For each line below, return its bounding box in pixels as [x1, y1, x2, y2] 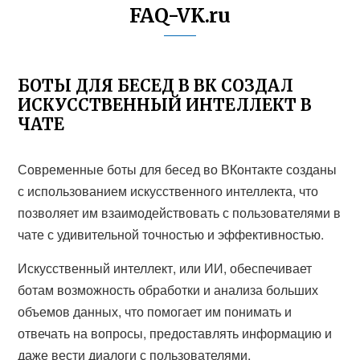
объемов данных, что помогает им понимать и [18, 302, 292, 321]
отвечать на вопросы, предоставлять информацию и [18, 324, 333, 342]
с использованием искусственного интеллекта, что [18, 182, 319, 200]
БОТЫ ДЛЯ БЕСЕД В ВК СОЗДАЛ [18, 76, 294, 96]
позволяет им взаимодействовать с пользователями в [18, 203, 342, 222]
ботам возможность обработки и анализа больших [18, 280, 319, 299]
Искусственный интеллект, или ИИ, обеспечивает [18, 259, 313, 277]
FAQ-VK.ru [129, 3, 231, 28]
